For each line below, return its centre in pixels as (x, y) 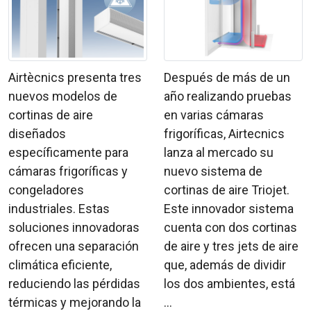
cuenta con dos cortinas (230, 227)
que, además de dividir (225, 264)
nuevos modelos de (63, 96)
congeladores (46, 190)
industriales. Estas (59, 208)
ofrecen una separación (74, 246)
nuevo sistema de (213, 171)
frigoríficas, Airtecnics (224, 133)
